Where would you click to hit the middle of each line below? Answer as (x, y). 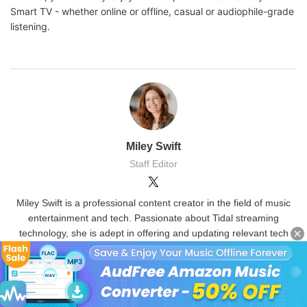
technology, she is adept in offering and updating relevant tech (153, 233)
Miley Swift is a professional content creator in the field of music (153, 202)
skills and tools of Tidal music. (153, 248)
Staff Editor (153, 163)
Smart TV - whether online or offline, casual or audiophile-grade (152, 11)
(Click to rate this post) (144, 291)
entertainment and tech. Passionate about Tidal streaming (153, 218)
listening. (30, 26)
